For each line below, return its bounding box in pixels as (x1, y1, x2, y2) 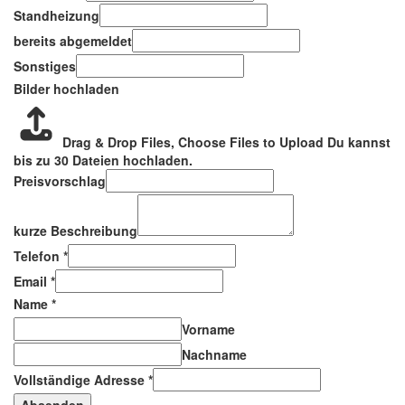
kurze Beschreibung (14, 221, 137, 240)
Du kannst (327, 133, 391, 151)
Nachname (182, 345, 247, 363)
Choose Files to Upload (178, 133, 324, 151)
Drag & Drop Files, (62, 133, 178, 151)
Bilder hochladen (14, 80, 119, 98)
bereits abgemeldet (14, 32, 132, 50)
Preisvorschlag (14, 172, 106, 190)
